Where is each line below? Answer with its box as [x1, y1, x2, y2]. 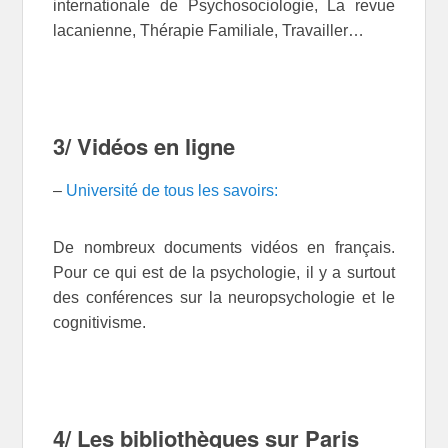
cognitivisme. [53, 314, 147, 332]
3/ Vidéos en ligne [53, 130, 236, 163]
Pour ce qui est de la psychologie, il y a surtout [53, 264, 395, 282]
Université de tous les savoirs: [62, 182, 279, 200]
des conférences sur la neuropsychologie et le [53, 289, 395, 307]
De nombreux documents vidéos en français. [53, 239, 395, 257]
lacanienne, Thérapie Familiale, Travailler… [53, 22, 365, 40]
